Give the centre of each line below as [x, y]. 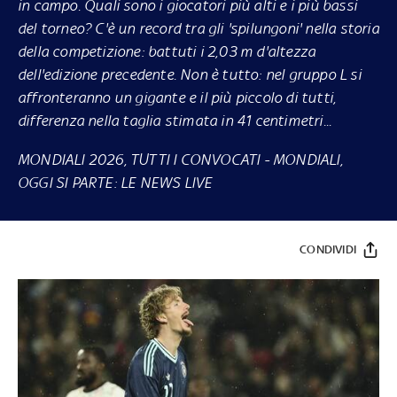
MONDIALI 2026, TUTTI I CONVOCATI [139, 159]
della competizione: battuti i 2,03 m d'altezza [167, 51]
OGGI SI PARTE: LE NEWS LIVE [115, 182]
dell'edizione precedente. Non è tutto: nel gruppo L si [190, 74]
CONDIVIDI [328, 249]
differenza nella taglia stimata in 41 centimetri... [175, 120]
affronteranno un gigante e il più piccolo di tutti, [177, 97]
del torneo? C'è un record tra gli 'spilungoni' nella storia [198, 28]
